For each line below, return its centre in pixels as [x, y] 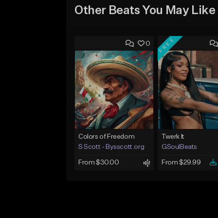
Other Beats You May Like [145, 10]
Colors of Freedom [107, 137]
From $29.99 [181, 163]
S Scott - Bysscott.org [111, 147]
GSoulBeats [179, 147]
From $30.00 [99, 163]
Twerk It [173, 137]
